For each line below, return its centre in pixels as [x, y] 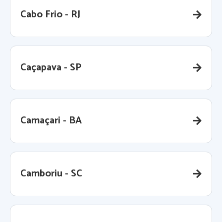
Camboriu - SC [51, 174]
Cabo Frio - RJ [50, 15]
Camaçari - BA [51, 121]
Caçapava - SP [51, 68]
